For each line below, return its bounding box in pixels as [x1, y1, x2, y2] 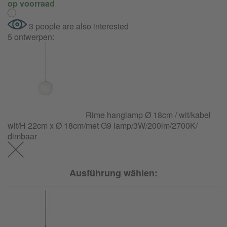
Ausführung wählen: [69, 166, 158, 179]
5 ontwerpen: [8, 31, 54, 43]
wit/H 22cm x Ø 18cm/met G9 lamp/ [8, 120, 133, 131]
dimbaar [8, 130, 37, 142]
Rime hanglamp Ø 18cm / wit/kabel [86, 109, 211, 121]
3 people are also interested [27, 20, 129, 32]
